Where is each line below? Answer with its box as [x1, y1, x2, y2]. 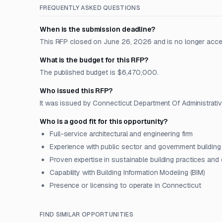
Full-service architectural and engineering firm [50, 129, 193, 138]
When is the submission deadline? [40, 25, 155, 34]
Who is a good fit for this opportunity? [40, 117, 168, 126]
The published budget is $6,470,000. [40, 68, 159, 77]
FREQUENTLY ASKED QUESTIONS [40, 4, 140, 12]
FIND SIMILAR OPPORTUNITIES [40, 211, 133, 219]
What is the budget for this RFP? [40, 55, 148, 64]
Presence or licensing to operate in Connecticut [50, 181, 201, 190]
